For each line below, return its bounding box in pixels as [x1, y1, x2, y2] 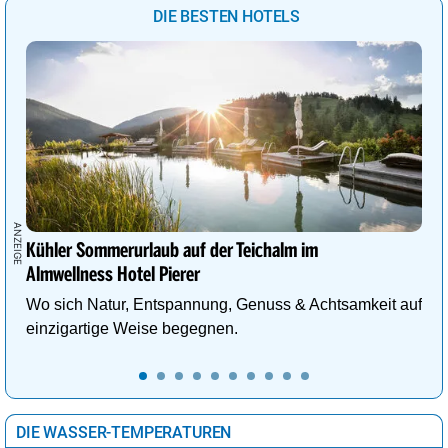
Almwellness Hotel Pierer [25, 265, 200, 286]
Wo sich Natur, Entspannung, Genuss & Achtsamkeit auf [26, 296, 422, 314]
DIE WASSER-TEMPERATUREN [16, 423, 232, 443]
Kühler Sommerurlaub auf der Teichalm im [25, 241, 319, 262]
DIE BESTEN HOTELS [152, 6, 301, 26]
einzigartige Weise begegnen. [26, 320, 238, 338]
